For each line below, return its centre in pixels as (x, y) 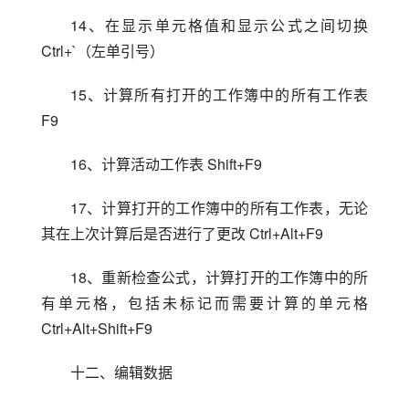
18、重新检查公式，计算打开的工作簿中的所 (219, 277)
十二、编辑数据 (121, 372)
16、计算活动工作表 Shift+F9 (166, 164)
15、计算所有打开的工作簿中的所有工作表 (219, 94)
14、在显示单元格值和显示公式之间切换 (219, 25)
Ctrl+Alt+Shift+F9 (97, 328)
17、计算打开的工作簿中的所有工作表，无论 (219, 208)
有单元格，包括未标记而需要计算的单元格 (204, 303)
